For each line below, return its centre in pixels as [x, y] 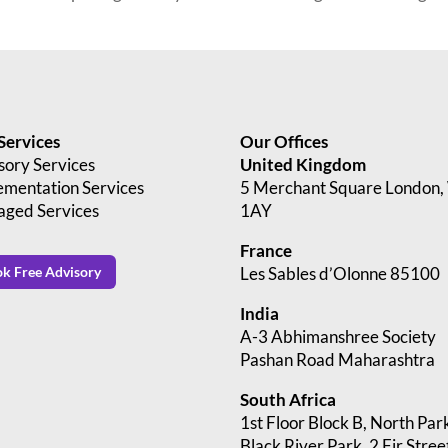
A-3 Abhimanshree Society [338, 337]
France [266, 251]
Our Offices [284, 142]
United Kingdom [303, 165]
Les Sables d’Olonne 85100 [340, 274]
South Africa [288, 400]
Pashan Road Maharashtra [338, 360]
